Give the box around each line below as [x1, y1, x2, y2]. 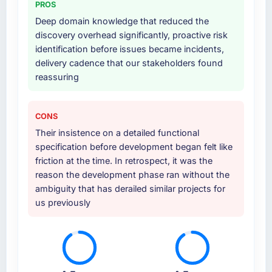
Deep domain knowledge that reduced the [35, 16, 209, 27]
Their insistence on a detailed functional [35, 127, 199, 138]
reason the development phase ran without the [35, 169, 229, 180]
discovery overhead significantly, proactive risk [35, 30, 228, 41]
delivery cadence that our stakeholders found [35, 58, 223, 69]
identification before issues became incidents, [35, 44, 224, 55]
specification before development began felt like [35, 141, 233, 152]
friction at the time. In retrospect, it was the [35, 155, 212, 166]
